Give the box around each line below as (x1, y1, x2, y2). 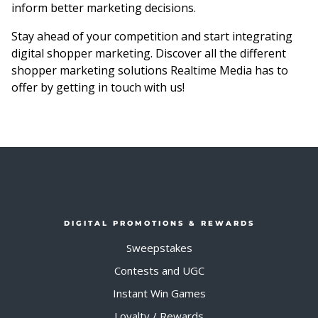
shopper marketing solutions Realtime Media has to (11, 62, 288, 78)
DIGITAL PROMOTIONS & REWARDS (63, 219, 255, 228)
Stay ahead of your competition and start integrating (11, 28, 292, 44)
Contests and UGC (114, 263, 204, 278)
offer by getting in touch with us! (11, 79, 185, 95)
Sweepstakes (126, 241, 192, 255)
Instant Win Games (112, 286, 206, 300)
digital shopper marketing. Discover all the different (11, 45, 286, 61)
